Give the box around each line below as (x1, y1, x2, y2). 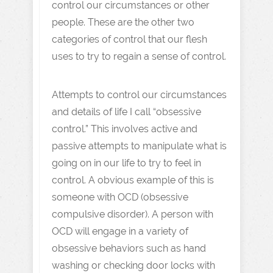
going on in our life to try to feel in (52, 157, 201, 169)
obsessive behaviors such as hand (52, 242, 206, 254)
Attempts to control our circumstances (52, 88, 227, 101)
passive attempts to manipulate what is (52, 140, 227, 152)
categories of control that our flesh (52, 33, 207, 45)
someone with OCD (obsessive (52, 191, 188, 203)
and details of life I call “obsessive (52, 105, 201, 118)
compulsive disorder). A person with (52, 208, 213, 220)
